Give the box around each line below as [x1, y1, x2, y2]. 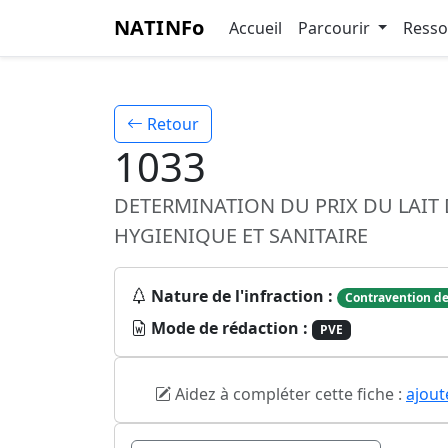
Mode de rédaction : [151, 317, 308, 340]
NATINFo [114, 14, 205, 41]
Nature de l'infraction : [151, 285, 333, 307]
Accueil [228, 17, 282, 39]
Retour [143, 113, 199, 135]
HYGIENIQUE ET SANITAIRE [114, 222, 368, 249]
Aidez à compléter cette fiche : [171, 383, 406, 406]
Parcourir [297, 17, 374, 39]
